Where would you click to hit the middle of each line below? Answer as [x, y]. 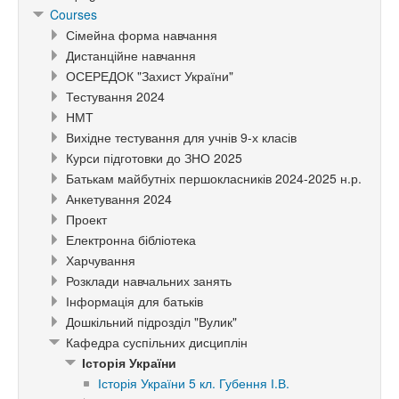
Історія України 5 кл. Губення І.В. [194, 383]
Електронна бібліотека [131, 240]
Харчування [101, 261]
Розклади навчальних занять [149, 281]
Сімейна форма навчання [142, 35]
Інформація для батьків [134, 301]
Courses [73, 15]
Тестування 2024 [115, 97]
